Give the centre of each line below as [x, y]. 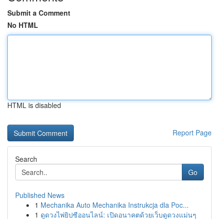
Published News [40, 195]
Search [26, 159]
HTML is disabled [34, 105]
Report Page [192, 132]
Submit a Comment [39, 13]
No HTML [23, 25]
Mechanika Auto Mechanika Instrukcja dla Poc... [115, 205]
